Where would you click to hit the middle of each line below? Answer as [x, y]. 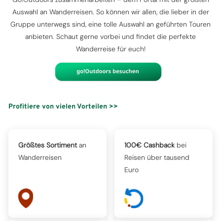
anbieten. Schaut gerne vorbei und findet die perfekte [110, 37]
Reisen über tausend [157, 157]
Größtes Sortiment [48, 145]
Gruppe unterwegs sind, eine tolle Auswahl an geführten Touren [110, 24]
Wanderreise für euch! [110, 49]
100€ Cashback [150, 145]
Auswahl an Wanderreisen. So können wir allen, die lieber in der [110, 12]
